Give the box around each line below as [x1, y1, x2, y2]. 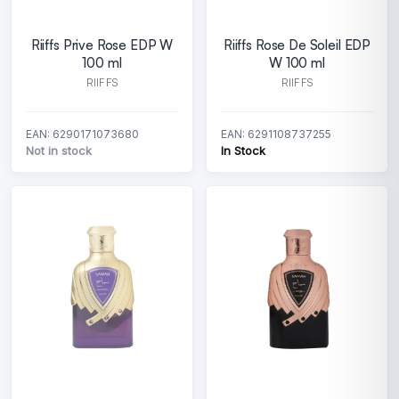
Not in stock [26, 143, 92, 158]
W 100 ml [269, 54, 325, 71]
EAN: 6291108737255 [221, 127, 331, 141]
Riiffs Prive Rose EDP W [30, 37, 174, 53]
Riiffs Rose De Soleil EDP [223, 37, 371, 53]
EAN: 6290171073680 [26, 127, 139, 141]
